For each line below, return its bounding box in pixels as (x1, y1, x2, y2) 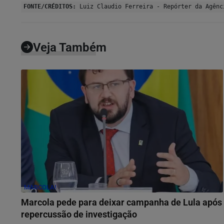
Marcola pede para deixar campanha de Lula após (21, 197, 222, 207)
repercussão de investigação (21, 209, 137, 219)
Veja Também (33, 40, 106, 54)
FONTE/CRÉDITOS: (23, 2, 76, 10)
